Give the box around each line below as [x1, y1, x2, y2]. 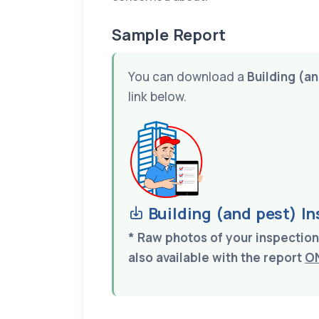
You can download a [128, 68, 247, 85]
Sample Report [112, 24, 226, 46]
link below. [128, 88, 187, 105]
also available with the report [128, 249, 305, 266]
